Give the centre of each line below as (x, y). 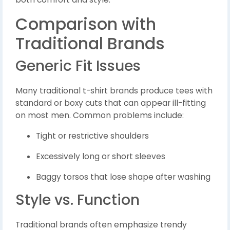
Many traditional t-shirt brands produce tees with (114, 91)
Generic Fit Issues (78, 66)
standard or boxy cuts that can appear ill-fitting (111, 103)
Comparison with (86, 24)
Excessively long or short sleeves (101, 157)
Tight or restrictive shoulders (92, 136)
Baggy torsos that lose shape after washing (123, 177)
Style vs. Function (78, 200)
